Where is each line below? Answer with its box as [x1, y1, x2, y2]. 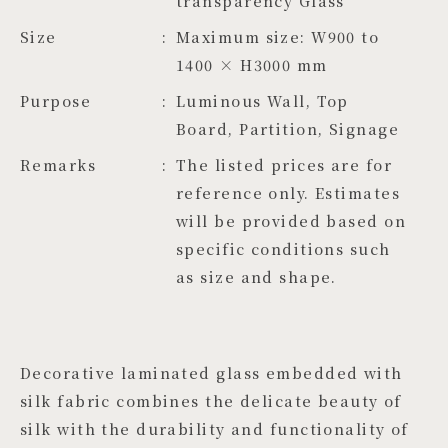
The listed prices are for [176, 154, 393, 176]
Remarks [20, 154, 97, 176]
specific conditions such [176, 238, 391, 260]
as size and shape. [176, 266, 337, 288]
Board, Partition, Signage [176, 118, 400, 140]
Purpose [20, 90, 92, 112]
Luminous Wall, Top [176, 90, 349, 112]
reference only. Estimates [176, 182, 401, 204]
